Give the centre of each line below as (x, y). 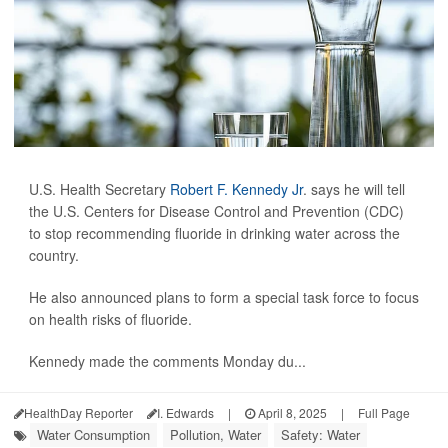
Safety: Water (320, 435)
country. (54, 255)
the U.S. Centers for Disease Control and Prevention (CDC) (216, 211)
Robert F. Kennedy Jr (236, 189)
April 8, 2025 (291, 413)
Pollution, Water (215, 435)
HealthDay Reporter (78, 413)
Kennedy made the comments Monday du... (167, 361)
